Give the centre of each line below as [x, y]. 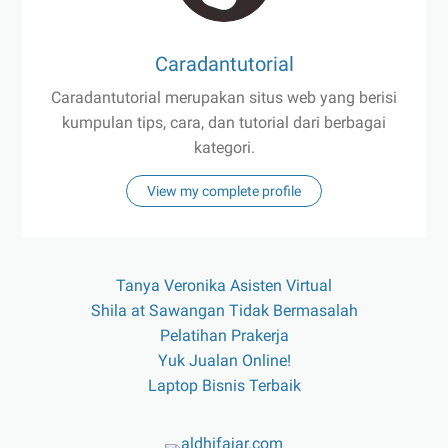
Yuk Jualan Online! [224, 361]
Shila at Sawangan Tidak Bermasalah [224, 311]
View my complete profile [224, 191]
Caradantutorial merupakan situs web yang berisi [224, 98]
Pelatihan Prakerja [224, 336]
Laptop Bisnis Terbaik [224, 386]
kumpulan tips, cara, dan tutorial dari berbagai [224, 123]
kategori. [224, 148]
